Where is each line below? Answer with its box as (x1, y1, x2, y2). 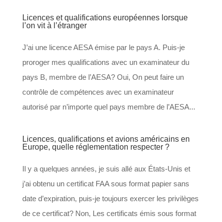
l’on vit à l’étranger (22, 21, 87, 30)
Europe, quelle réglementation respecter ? (22, 143, 169, 152)
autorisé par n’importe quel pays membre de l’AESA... (22, 103, 195, 111)
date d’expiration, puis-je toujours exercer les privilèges (22, 194, 199, 203)
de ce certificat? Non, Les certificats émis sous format (22, 209, 196, 218)
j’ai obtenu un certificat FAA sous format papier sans (22, 179, 189, 188)
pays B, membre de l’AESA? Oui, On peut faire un (22, 73, 184, 82)
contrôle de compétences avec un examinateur (22, 88, 174, 97)
